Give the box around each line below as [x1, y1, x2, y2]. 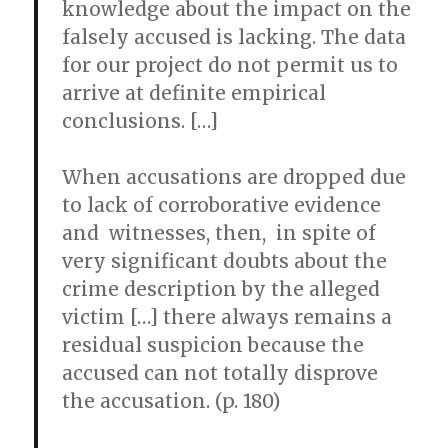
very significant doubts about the [62, 249, 388, 273]
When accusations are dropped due [62, 165, 407, 189]
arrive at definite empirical [62, 81, 327, 105]
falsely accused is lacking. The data [62, 25, 407, 49]
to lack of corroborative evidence [62, 193, 382, 217]
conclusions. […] [62, 109, 219, 133]
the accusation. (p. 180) [62, 389, 281, 413]
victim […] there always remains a [62, 305, 393, 329]
